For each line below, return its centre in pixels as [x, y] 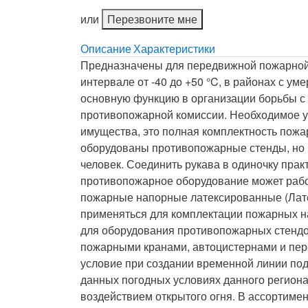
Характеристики [175, 48]
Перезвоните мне [152, 19]
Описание [106, 48]
